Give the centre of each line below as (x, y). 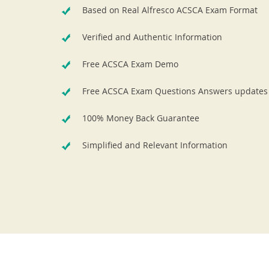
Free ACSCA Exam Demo (130, 64)
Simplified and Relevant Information (155, 145)
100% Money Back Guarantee (141, 118)
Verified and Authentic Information (152, 37)
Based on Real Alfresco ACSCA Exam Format (170, 10)
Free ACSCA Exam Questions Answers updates (175, 91)
